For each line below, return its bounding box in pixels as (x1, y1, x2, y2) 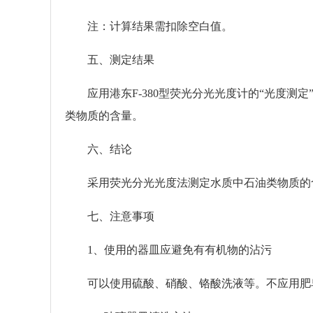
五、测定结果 (65, 54, 154, 66)
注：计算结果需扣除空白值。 (65, 20, 233, 32)
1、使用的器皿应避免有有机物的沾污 (65, 244, 272, 256)
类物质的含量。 (65, 110, 143, 122)
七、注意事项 (65, 210, 154, 222)
